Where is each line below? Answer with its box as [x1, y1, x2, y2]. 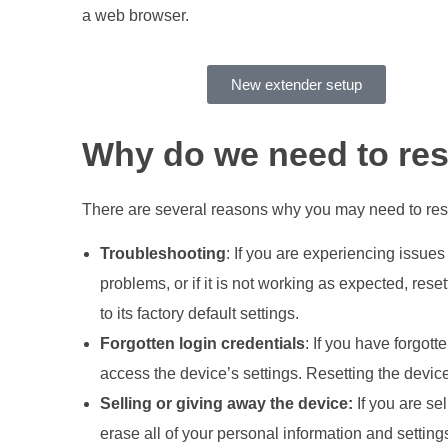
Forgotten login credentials [99, 335, 305, 353]
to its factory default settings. [99, 305, 299, 323]
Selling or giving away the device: [99, 395, 353, 413]
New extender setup [230, 75, 362, 93]
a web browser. [82, 6, 189, 24]
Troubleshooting [99, 245, 226, 263]
